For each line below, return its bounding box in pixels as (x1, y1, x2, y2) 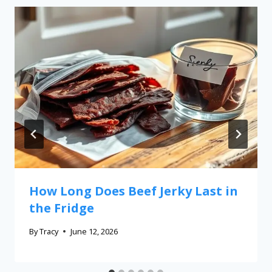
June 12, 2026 (70, 226, 118, 237)
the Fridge (29, 200, 94, 217)
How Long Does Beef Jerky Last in (29, 183, 238, 200)
